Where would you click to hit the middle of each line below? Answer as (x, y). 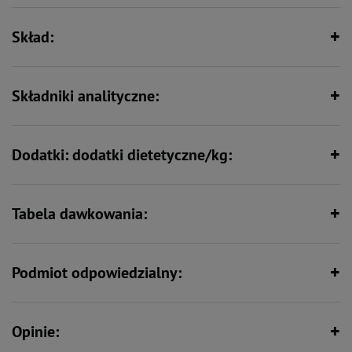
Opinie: (35, 332)
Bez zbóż (88, 54)
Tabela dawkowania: (79, 214)
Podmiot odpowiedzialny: (97, 273)
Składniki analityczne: (85, 96)
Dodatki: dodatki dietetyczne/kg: (122, 155)
